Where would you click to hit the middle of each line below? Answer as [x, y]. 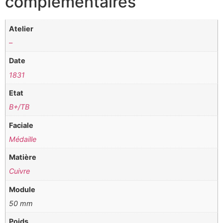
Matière [23, 157]
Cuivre [20, 171]
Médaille [23, 139]
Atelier [21, 28]
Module [22, 189]
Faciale [21, 125]
